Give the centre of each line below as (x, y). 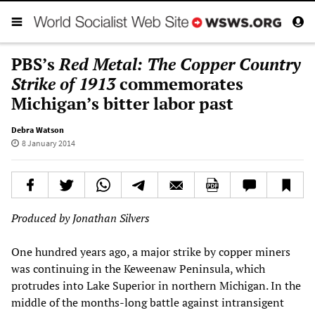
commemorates (179, 83)
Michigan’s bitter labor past (122, 103)
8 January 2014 (48, 143)
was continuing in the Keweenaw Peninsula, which (138, 268)
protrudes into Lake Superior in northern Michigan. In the (156, 285)
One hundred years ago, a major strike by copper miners (151, 251)
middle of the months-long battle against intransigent (148, 302)
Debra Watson (38, 129)
